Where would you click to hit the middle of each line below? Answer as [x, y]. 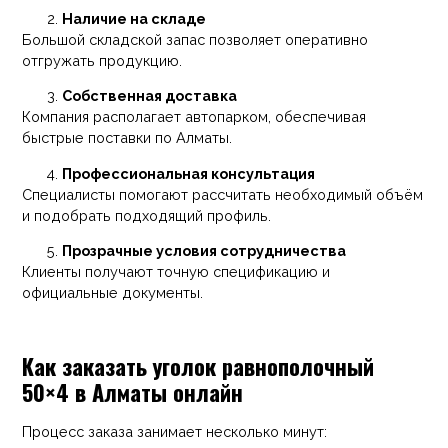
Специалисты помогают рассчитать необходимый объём [223, 194]
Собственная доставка [150, 96]
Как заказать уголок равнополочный [198, 365]
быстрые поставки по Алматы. [127, 138]
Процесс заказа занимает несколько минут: [175, 431]
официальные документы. [113, 293]
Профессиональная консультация [189, 173]
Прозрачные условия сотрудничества [204, 251]
